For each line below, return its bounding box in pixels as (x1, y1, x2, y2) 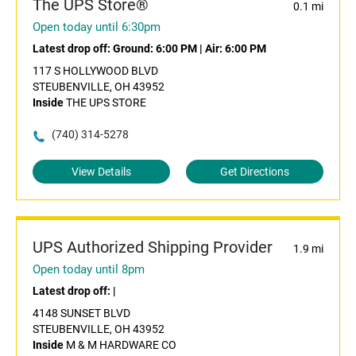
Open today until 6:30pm (33, 20, 161, 35)
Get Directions (220, 165, 289, 179)
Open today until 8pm (33, 262, 145, 277)
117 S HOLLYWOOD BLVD (33, 64, 158, 78)
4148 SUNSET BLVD (33, 307, 130, 320)
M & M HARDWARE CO (64, 339, 176, 352)
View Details (72, 165, 131, 179)
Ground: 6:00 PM (113, 42, 197, 56)
